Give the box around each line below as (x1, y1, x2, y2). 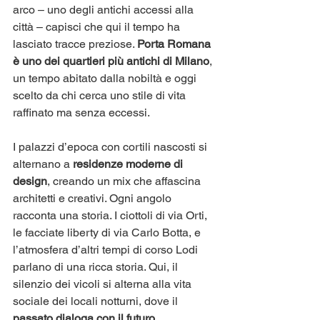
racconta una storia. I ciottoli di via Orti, (13, 208, 210, 222)
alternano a (13, 156, 73, 171)
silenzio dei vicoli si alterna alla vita (13, 276, 194, 291)
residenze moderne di (73, 156, 186, 171)
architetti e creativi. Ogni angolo (13, 191, 174, 205)
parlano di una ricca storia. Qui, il (13, 259, 181, 274)
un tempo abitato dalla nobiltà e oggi (13, 71, 199, 85)
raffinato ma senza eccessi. (13, 105, 150, 119)
